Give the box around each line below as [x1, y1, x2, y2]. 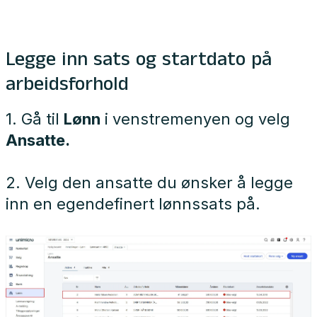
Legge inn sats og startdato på [6, 50, 272, 74]
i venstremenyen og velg [100, 109, 290, 128]
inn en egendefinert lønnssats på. [6, 194, 265, 213]
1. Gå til [6, 109, 64, 128]
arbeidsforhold [6, 74, 129, 99]
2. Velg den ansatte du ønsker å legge [6, 173, 293, 192]
